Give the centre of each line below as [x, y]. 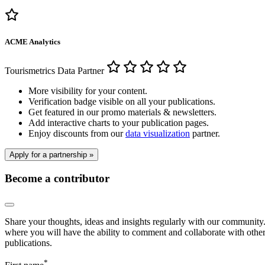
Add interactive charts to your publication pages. [119, 123]
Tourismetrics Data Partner [54, 71]
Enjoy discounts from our [77, 134]
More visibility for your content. [88, 91]
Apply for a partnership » [51, 155]
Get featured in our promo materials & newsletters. [122, 112]
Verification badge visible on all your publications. [122, 102]
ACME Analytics [33, 41]
